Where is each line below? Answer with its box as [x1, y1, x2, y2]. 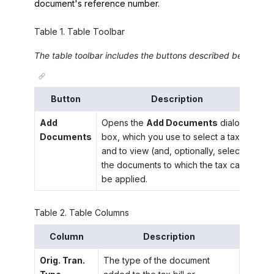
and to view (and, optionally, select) [101, 146, 246, 157]
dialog [217, 117, 245, 128]
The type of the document [103, 254, 210, 265]
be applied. [101, 174, 147, 185]
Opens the [101, 117, 146, 128]
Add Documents [146, 117, 218, 128]
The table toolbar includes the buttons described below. [34, 50, 257, 61]
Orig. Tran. [39, 254, 85, 265]
